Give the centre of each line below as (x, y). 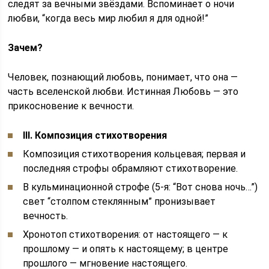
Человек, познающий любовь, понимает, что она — (123, 77)
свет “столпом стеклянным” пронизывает (119, 201)
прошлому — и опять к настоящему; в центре (126, 249)
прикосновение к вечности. (71, 106)
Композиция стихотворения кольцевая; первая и (134, 154)
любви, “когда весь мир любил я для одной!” (108, 18)
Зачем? (26, 48)
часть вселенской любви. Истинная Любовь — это (123, 92)
